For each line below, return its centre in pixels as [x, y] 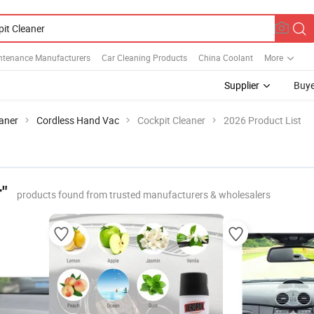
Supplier [242, 85]
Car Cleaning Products [144, 57]
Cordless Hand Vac [78, 120]
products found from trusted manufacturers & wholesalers [144, 194]
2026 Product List [262, 120]
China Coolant [226, 57]
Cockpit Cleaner [171, 120]
